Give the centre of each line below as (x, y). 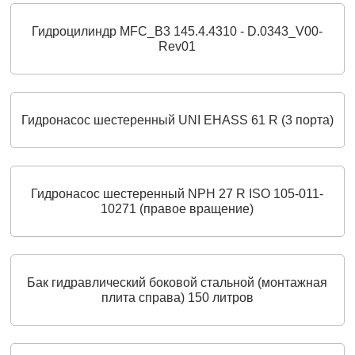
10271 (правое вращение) (177, 208)
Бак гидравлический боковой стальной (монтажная (177, 282)
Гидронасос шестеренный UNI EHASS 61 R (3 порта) (177, 120)
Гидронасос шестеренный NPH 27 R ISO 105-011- (177, 193)
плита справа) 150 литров (177, 297)
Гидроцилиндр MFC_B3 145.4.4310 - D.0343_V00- (177, 31)
